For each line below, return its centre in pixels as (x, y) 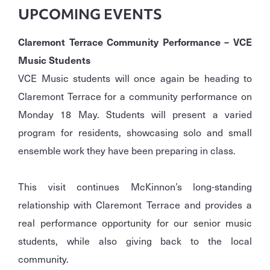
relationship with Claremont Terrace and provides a (135, 205)
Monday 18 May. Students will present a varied (135, 114)
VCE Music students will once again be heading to (135, 78)
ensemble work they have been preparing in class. (127, 150)
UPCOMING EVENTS (90, 14)
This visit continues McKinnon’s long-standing (135, 187)
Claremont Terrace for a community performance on (135, 96)
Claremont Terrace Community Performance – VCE (135, 42)
